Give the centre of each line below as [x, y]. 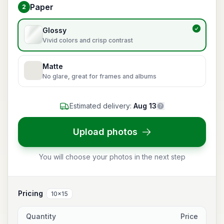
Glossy [54, 30]
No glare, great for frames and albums [99, 76]
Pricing [30, 193]
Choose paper [44, 24]
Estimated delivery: [100, 106]
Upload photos [105, 132]
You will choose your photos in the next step [112, 157]
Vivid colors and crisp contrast [88, 40]
